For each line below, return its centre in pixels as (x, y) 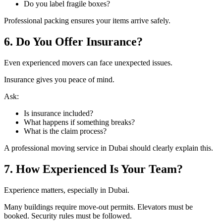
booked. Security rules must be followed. (68, 216)
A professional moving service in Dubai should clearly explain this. (109, 148)
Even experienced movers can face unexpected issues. (88, 63)
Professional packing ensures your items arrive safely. (87, 21)
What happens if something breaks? (79, 122)
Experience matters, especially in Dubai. (67, 190)
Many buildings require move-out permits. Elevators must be (98, 207)
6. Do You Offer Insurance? (73, 42)
